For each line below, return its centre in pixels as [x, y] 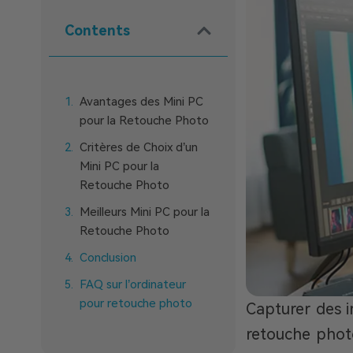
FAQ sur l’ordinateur [133, 284]
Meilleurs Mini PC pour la [145, 212]
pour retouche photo [136, 303]
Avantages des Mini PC [141, 102]
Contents [97, 30]
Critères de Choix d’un [139, 147]
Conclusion [108, 258]
